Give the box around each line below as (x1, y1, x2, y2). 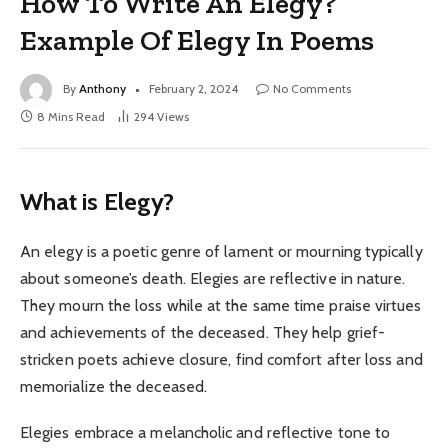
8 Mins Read (37, 108, 105, 124)
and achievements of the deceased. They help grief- (20, 322, 385, 342)
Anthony (79, 80, 126, 96)
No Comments (273, 80, 351, 96)
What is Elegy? (20, 186, 175, 216)
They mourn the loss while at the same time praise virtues (20, 295, 422, 315)
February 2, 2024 (149, 80, 238, 96)
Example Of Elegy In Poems (20, 22, 375, 57)
